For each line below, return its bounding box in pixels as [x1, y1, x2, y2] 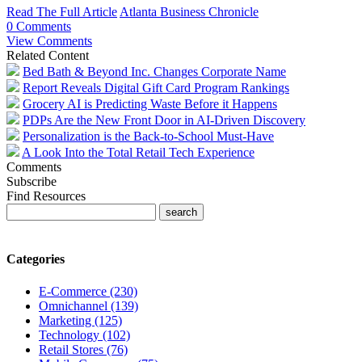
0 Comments [6, 19, 71, 34]
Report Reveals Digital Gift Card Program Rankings [23, 81, 289, 95]
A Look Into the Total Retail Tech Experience [22, 145, 255, 160]
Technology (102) [39, 327, 130, 342]
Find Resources [6, 189, 86, 204]
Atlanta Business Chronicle [120, 5, 259, 19]
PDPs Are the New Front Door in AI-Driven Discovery [23, 113, 305, 128]
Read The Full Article [6, 5, 117, 19]
